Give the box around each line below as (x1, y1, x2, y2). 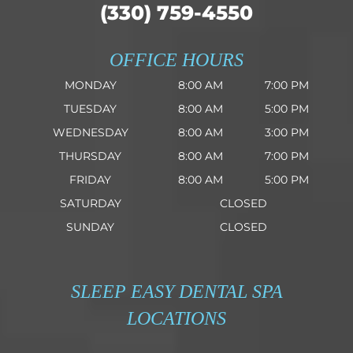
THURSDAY (59, 149, 121, 163)
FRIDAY (69, 173, 111, 187)
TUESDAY (64, 102, 117, 116)
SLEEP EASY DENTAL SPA (70, 281, 283, 302)
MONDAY (64, 78, 117, 92)
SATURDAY (59, 196, 121, 210)
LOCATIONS (127, 308, 226, 329)
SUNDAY (66, 220, 114, 234)
